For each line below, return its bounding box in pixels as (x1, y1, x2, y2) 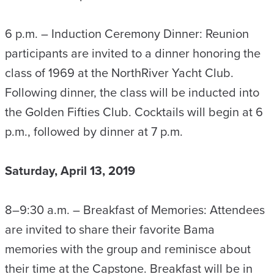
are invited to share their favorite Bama (5, 220, 215, 238)
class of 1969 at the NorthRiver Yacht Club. (5, 63, 234, 81)
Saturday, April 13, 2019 (5, 161, 135, 179)
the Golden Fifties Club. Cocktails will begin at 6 (5, 102, 263, 120)
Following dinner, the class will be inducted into (5, 83, 259, 101)
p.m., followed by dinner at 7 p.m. (5, 122, 183, 140)
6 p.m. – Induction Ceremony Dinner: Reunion (5, 24, 249, 42)
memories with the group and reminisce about (5, 239, 251, 257)
